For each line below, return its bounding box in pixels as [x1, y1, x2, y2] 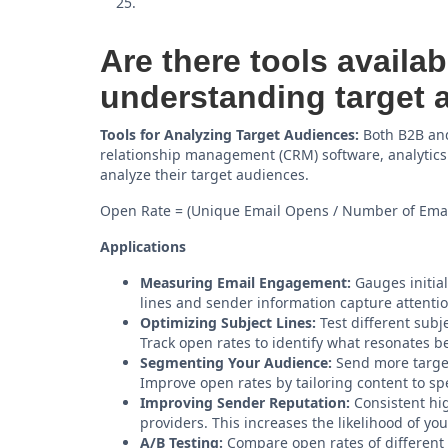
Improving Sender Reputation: [140, 393, 350, 412]
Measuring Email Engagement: [140, 273, 351, 292]
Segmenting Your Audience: [140, 353, 332, 372]
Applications [100, 237, 186, 256]
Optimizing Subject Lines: [140, 313, 316, 332]
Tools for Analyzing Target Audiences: [100, 125, 359, 144]
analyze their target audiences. [100, 165, 309, 184]
